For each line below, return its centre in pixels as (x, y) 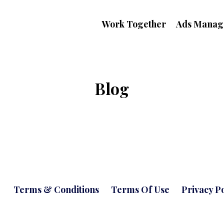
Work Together (134, 24)
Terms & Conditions (56, 189)
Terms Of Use (140, 189)
